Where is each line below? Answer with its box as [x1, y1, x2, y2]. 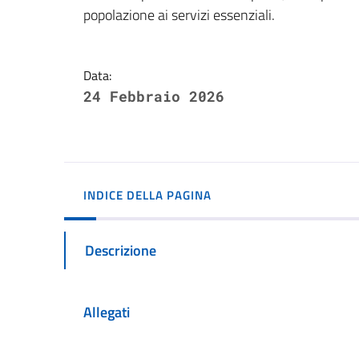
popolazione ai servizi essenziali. [83, 3, 275, 26]
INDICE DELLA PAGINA [83, 185, 212, 204]
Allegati [83, 301, 130, 323]
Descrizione [85, 240, 156, 262]
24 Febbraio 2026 [83, 86, 224, 106]
